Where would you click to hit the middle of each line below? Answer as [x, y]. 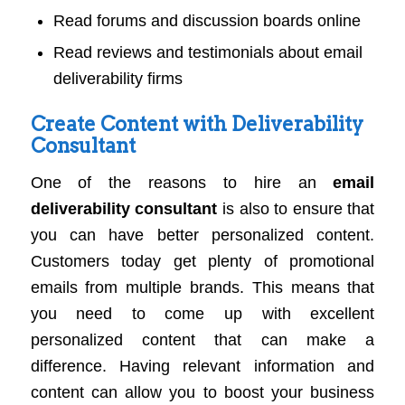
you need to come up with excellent [202, 314]
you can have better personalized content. [202, 235]
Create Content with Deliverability [197, 123]
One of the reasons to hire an [182, 183]
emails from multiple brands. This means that [202, 288]
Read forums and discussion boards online [207, 20]
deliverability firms [118, 78]
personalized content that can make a [202, 340]
